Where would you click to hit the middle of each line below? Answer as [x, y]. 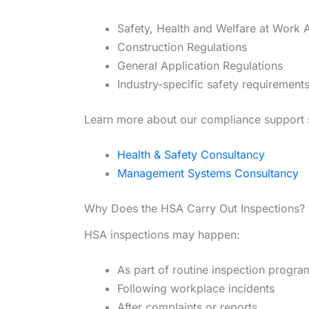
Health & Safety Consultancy [191, 155]
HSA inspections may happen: [162, 235]
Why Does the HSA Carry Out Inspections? [195, 209]
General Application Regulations [200, 66]
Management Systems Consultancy [208, 173]
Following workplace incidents [196, 289]
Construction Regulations [182, 47]
